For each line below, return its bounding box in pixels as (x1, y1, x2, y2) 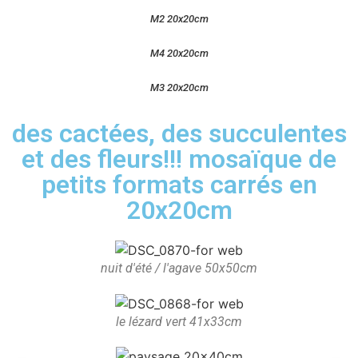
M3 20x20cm (149, 82, 209, 93)
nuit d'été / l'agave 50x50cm (101, 260, 257, 276)
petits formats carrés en (41, 169, 317, 200)
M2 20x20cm (149, 13, 209, 25)
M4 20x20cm (149, 47, 209, 59)
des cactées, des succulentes (11, 118, 347, 149)
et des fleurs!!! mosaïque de (22, 144, 336, 174)
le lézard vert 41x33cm (116, 314, 242, 330)
